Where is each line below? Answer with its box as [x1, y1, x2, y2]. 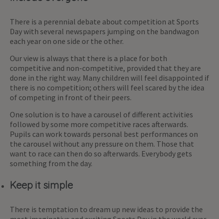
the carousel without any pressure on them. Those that [10, 138, 194, 149]
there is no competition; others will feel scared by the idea [10, 82, 204, 92]
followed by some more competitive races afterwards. [10, 119, 188, 129]
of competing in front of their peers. [10, 92, 131, 102]
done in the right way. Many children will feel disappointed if [10, 72, 209, 83]
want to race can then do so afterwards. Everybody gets [10, 148, 192, 158]
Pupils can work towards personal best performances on [10, 129, 198, 139]
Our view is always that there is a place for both [10, 53, 167, 63]
